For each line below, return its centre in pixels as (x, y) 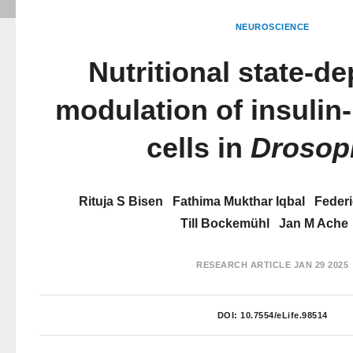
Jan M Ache (313, 223)
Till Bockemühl (225, 223)
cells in (198, 148)
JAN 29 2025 (320, 265)
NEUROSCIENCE (272, 27)
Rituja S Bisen (121, 201)
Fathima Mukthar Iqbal (238, 201)
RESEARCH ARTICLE (243, 265)
